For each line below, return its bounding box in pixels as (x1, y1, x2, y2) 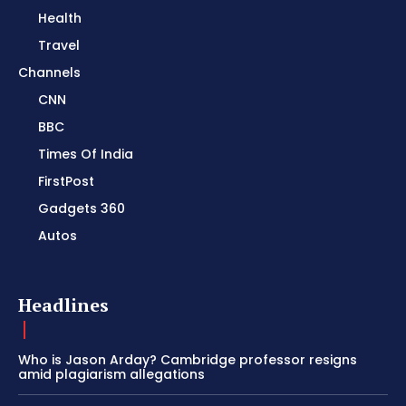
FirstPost (38, 172, 94, 191)
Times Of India (38, 145, 133, 164)
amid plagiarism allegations (18, 365, 205, 384)
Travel (38, 36, 80, 55)
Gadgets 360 (38, 199, 125, 218)
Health (38, 9, 82, 28)
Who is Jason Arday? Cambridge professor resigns (18, 351, 357, 370)
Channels (18, 63, 81, 82)
